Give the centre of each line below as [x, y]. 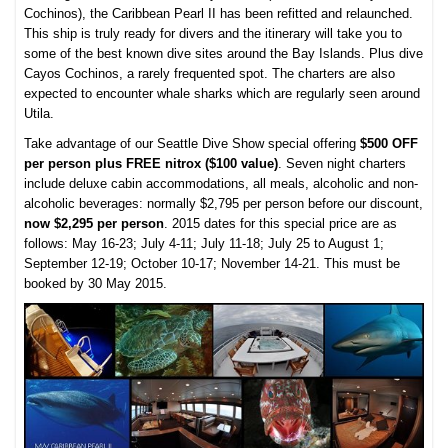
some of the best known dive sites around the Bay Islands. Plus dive [224, 54]
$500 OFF [389, 144]
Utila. [39, 114]
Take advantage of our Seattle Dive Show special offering [192, 144]
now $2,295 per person [94, 224]
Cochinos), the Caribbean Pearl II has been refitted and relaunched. [219, 14]
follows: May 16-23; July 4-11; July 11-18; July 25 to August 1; [204, 244]
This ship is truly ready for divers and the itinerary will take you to [213, 34]
